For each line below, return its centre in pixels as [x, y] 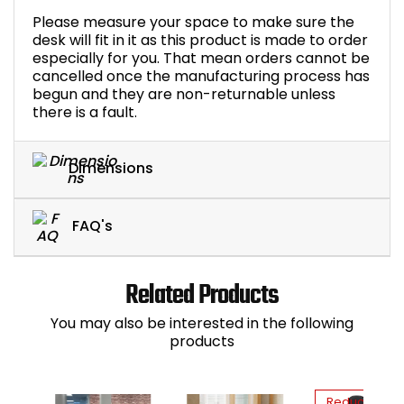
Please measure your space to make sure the [193, 22]
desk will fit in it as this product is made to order [200, 40]
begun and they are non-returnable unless [184, 94]
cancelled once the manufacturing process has [201, 76]
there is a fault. [85, 112]
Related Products [202, 296]
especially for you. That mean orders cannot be [201, 58]
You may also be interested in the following [202, 323]
